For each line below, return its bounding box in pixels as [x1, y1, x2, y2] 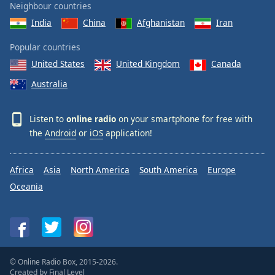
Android [45, 127, 76, 139]
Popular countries [10, 41, 80, 53]
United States [31, 58, 85, 70]
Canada [211, 58, 241, 70]
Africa [10, 164, 34, 176]
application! [103, 127, 152, 139]
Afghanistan [137, 17, 185, 28]
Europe [207, 164, 236, 176]
